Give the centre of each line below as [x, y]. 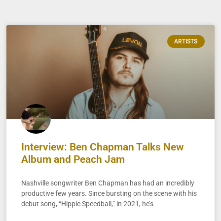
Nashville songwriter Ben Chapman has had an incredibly [108, 183]
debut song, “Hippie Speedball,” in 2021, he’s [88, 203]
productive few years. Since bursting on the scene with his [109, 193]
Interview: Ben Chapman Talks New [103, 147]
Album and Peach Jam [73, 159]
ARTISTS [186, 42]
